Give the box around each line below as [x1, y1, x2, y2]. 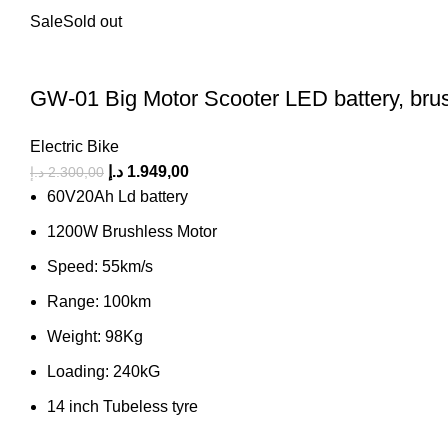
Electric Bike [30, 137, 119, 155]
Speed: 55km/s [47, 257, 153, 275]
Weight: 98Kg [47, 327, 143, 345]
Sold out [63, 12, 122, 30]
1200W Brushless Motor [47, 222, 217, 240]
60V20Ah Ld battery [47, 187, 188, 205]
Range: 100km [47, 292, 151, 310]
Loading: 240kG [47, 362, 160, 380]
